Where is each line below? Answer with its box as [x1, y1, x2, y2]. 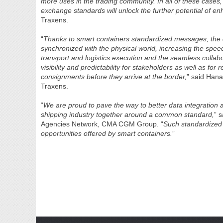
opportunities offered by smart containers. [41, 129, 173, 137]
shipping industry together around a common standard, [41, 111, 215, 118]
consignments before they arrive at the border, [41, 73, 187, 81]
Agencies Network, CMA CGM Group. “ [41, 120, 164, 128]
